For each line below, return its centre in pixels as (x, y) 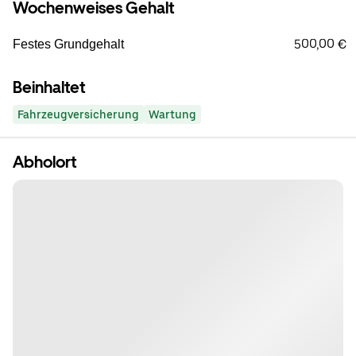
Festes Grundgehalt (68, 44)
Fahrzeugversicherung (78, 115)
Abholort (44, 163)
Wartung (172, 115)
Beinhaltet (49, 88)
